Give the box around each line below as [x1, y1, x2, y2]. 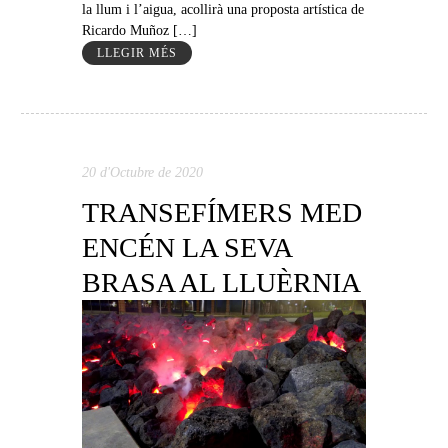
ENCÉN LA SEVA [81, 232, 293, 264]
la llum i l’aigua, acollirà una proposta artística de [81, 2, 364, 18]
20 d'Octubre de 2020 [81, 165, 203, 181]
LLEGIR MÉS [96, 46, 177, 61]
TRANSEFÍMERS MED [81, 197, 362, 229]
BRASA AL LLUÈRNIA [81, 267, 361, 299]
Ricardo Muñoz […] [81, 23, 197, 39]
